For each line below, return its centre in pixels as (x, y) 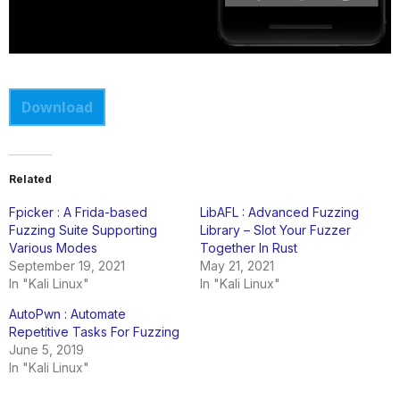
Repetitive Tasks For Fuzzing (94, 331)
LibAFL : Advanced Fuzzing (279, 212)
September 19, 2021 (67, 265)
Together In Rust (249, 247)
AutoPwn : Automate (67, 313)
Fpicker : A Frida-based (78, 212)
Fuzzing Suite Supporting (83, 229)
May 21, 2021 (237, 265)
